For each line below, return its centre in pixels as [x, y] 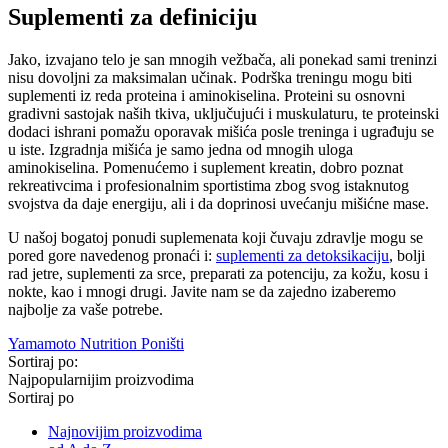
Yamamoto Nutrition [72, 343]
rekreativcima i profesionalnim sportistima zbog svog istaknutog [208, 185]
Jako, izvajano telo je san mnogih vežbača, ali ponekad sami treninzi [222, 59]
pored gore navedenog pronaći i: [112, 255]
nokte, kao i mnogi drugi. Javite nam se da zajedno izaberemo [202, 291]
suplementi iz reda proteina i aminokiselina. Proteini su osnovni [206, 95]
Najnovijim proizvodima [125, 431]
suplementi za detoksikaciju [302, 255]
